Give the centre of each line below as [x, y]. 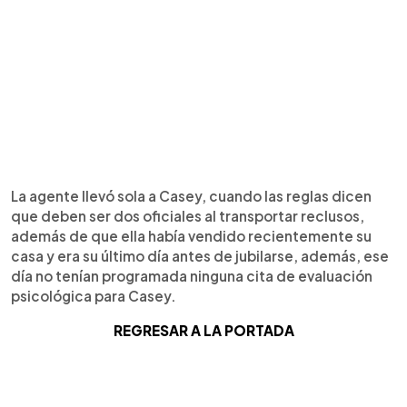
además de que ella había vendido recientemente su [191, 236]
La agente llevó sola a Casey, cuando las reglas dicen [191, 196]
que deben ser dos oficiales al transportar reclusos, [188, 216]
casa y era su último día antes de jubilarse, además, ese [200, 256]
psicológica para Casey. [94, 296]
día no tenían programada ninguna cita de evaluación [192, 276]
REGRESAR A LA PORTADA [203, 330]
